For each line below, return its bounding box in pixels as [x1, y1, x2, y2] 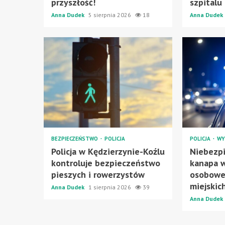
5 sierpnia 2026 [88, 11, 133, 19]
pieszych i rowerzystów [51, 168, 145, 180]
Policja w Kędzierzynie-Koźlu [51, 145, 165, 157]
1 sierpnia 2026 [88, 183, 133, 191]
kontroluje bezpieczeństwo [51, 157, 160, 169]
